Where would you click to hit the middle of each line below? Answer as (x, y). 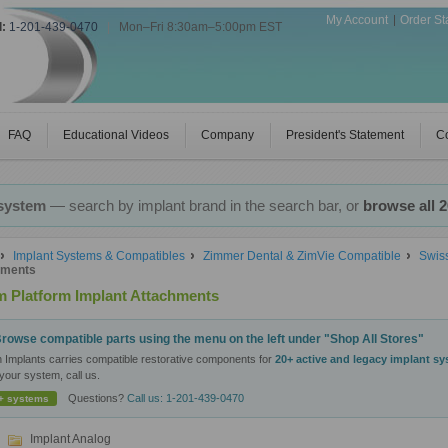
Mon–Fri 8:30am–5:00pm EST (200, 27)
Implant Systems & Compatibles (99, 256)
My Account (357, 20)
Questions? (97, 398)
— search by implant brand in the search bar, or (204, 205)
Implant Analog (70, 439)
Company (227, 135)
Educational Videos (116, 135)
